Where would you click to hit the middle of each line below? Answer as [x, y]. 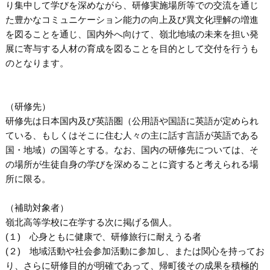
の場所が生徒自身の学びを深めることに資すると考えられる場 [132, 165]
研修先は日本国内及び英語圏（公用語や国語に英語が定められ [132, 121]
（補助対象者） [37, 208]
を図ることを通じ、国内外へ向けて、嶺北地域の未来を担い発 [132, 34]
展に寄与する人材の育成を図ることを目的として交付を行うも [132, 49]
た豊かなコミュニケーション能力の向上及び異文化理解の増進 [132, 20]
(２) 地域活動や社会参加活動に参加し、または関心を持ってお [135, 251]
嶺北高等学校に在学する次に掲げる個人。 [91, 222]
